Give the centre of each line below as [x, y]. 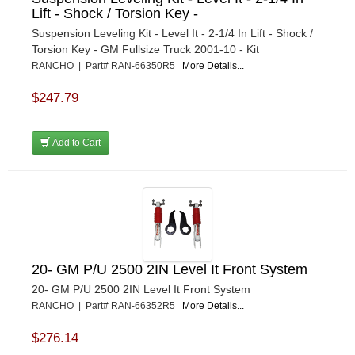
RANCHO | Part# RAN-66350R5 [107, 66]
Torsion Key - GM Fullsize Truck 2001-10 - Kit [145, 50]
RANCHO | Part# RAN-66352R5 [107, 306]
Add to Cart [75, 143]
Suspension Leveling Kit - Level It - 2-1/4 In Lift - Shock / [172, 34]
